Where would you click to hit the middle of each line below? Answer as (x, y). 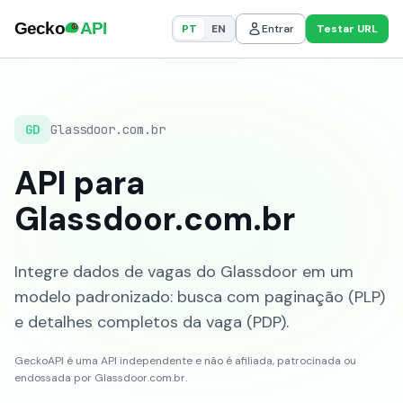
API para (80, 183)
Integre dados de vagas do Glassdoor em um (184, 272)
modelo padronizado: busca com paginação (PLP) (200, 297)
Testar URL (347, 29)
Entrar (278, 29)
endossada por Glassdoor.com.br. (101, 378)
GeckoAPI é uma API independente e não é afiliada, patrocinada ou (185, 361)
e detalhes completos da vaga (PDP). (152, 322)
